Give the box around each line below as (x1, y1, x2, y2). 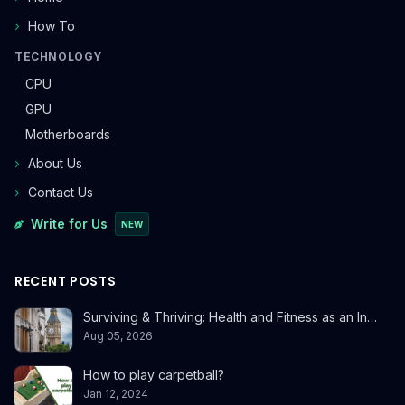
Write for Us (31, 216, 108, 232)
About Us (28, 155, 82, 172)
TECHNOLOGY (14, 50, 102, 64)
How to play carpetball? (83, 367, 224, 383)
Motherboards (25, 127, 110, 143)
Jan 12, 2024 (83, 387, 148, 401)
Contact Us (28, 184, 93, 201)
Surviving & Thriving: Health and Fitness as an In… (83, 309, 377, 325)
